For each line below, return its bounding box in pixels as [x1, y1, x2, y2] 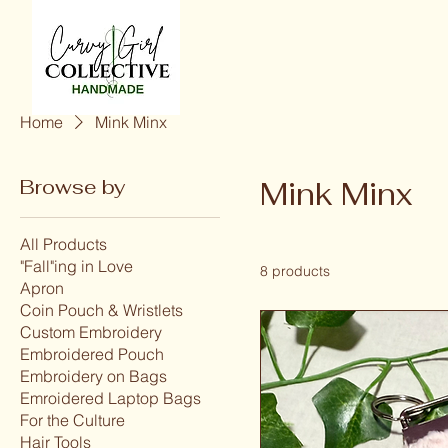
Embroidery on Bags [20, 365, 167, 386]
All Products [20, 233, 107, 254]
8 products [260, 261, 330, 280]
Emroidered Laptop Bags [20, 387, 201, 408]
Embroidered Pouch [20, 343, 164, 364]
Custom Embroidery [20, 321, 162, 342]
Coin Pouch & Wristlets [20, 299, 183, 320]
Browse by [20, 173, 125, 200]
